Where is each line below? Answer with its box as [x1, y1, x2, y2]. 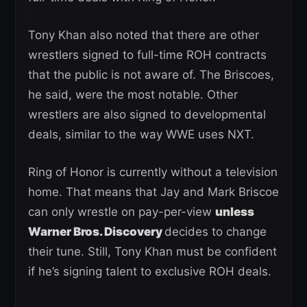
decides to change [164, 225, 267, 239]
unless [215, 205, 254, 219]
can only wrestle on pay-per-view [28, 205, 215, 219]
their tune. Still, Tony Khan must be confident [28, 245, 277, 259]
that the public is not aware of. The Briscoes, [28, 68, 274, 82]
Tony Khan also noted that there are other [28, 28, 259, 42]
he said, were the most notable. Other [28, 88, 238, 102]
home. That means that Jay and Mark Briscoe [28, 185, 279, 199]
